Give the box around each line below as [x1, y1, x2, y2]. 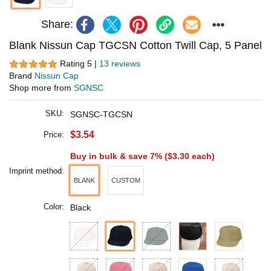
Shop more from [9, 83, 74, 93]
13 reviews [99, 58, 140, 68]
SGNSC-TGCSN [70, 109, 132, 120]
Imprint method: [9, 166, 64, 176]
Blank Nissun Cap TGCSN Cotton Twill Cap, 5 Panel [9, 39, 262, 51]
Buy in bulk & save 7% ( [70, 151, 168, 162]
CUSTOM [111, 176, 140, 184]
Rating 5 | [60, 58, 99, 68]
